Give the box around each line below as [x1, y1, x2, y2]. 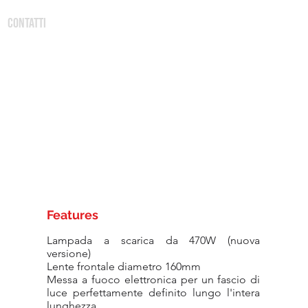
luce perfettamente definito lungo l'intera [47, 286, 261, 299]
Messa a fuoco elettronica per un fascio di [47, 273, 261, 286]
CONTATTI [8, 15, 46, 32]
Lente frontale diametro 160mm [47, 260, 201, 273]
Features [47, 208, 99, 222]
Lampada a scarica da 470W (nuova [47, 234, 261, 247]
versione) [47, 247, 91, 260]
